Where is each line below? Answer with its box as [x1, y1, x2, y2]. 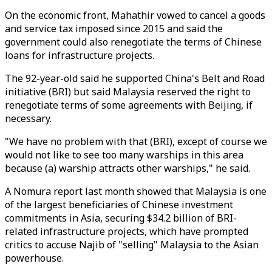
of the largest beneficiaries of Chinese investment [5, 198, 233, 211]
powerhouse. [5, 251, 64, 265]
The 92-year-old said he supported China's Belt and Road [5, 72, 265, 85]
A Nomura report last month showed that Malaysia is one [5, 185, 267, 198]
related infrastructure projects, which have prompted [5, 225, 248, 238]
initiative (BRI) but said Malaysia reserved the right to [5, 85, 251, 98]
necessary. [5, 112, 52, 125]
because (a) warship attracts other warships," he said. [5, 161, 250, 175]
